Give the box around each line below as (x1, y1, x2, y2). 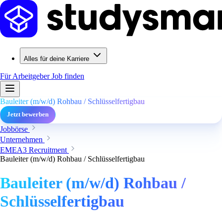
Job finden (52, 72, 84, 80)
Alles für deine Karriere (24, 55, 89, 62)
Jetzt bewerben (7, 111, 49, 118)
